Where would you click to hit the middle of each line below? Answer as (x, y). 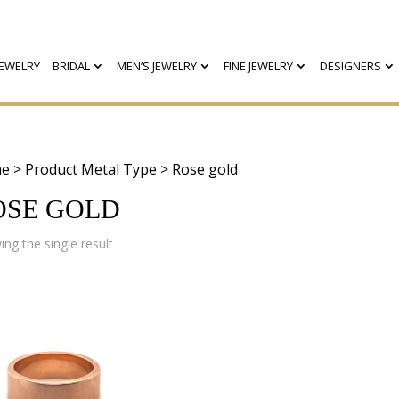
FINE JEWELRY (258, 66)
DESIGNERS (350, 66)
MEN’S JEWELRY (156, 66)
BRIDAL (71, 66)
